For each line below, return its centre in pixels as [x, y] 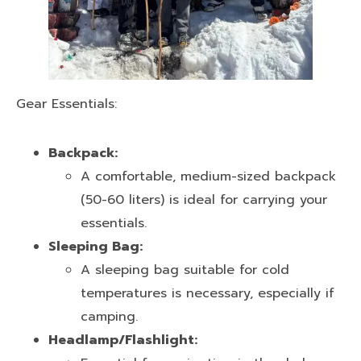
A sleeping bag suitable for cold [185, 270]
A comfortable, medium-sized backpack [208, 176]
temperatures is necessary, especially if [207, 293]
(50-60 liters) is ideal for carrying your [204, 199]
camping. [109, 316]
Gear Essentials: [66, 104]
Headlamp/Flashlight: [123, 340]
